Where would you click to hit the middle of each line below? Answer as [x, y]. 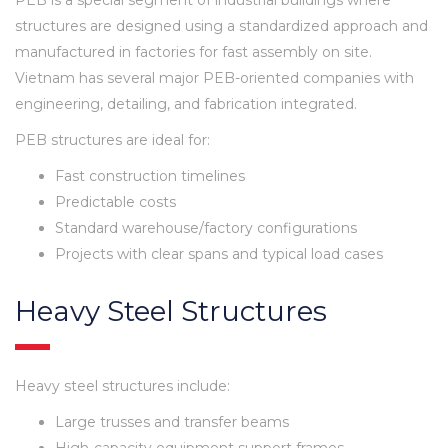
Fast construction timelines [150, 175]
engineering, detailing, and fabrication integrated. [186, 103]
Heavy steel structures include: [122, 385]
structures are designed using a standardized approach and [221, 25]
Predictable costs [115, 201]
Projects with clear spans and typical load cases [219, 253]
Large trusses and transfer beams [172, 421]
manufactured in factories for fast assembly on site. [193, 51]
